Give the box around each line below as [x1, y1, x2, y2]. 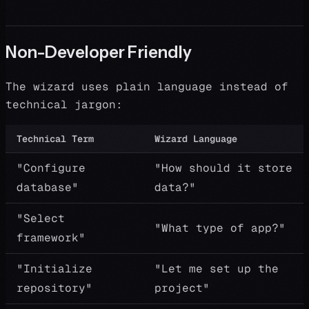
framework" [17, 230, 86, 245]
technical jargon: [6, 97, 123, 112]
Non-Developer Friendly [6, 42, 192, 62]
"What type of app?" [154, 221, 286, 235]
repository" [17, 281, 92, 295]
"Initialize [17, 261, 92, 276]
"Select [17, 211, 65, 226]
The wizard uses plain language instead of [6, 79, 288, 94]
